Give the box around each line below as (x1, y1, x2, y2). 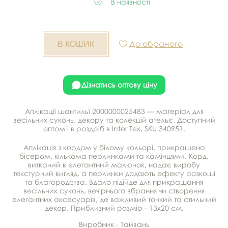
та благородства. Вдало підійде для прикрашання (25, 177, 203, 186)
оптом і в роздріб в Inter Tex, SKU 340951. (43, 124, 185, 133)
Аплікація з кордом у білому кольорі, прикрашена (23, 142, 205, 152)
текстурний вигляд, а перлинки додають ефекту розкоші (13, 168, 215, 178)
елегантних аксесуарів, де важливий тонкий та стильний (12, 194, 216, 204)
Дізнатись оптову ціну (81, 80, 157, 90)
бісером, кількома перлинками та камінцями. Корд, (19, 151, 209, 160)
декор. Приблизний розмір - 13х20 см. (44, 203, 184, 212)
